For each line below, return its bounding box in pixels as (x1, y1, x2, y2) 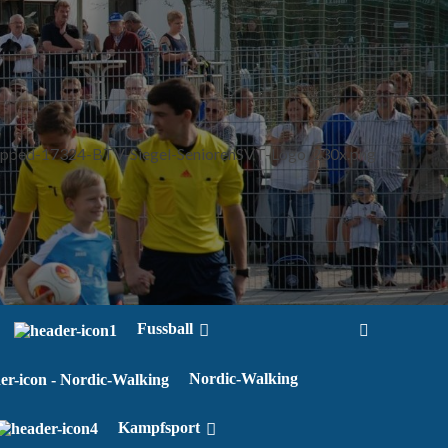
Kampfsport (118, 419, 200, 437)
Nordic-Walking (189, 369, 298, 387)
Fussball (137, 320, 193, 338)
